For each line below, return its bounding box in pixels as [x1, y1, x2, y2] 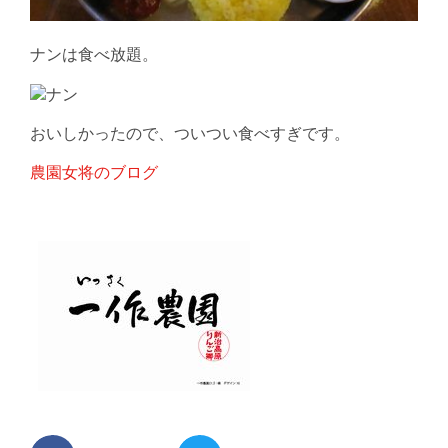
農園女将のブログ [30, 166, 158, 183]
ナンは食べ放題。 [30, 48, 158, 65]
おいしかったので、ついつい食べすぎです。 [30, 127, 350, 144]
